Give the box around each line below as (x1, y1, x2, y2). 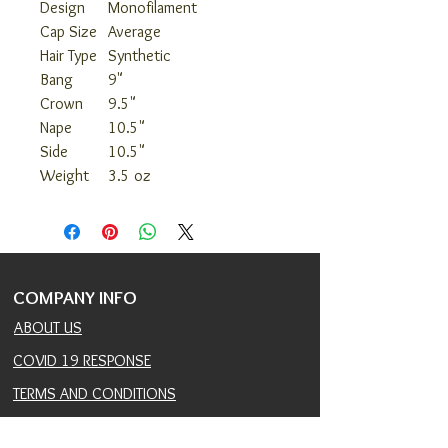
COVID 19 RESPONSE (13, 351, 151, 370)
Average (108, 22, 161, 41)
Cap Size (40, 22, 97, 41)
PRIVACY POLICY (14, 416, 117, 435)
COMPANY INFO (13, 286, 137, 309)
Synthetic (108, 46, 171, 65)
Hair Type (40, 46, 97, 65)
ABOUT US (14, 318, 82, 337)
